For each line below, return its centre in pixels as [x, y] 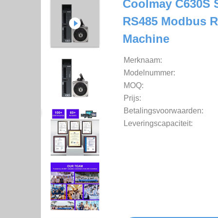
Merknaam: [143, 60]
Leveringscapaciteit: [158, 123]
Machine [146, 39]
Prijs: [132, 98]
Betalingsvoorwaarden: [163, 111]
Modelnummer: [149, 73]
